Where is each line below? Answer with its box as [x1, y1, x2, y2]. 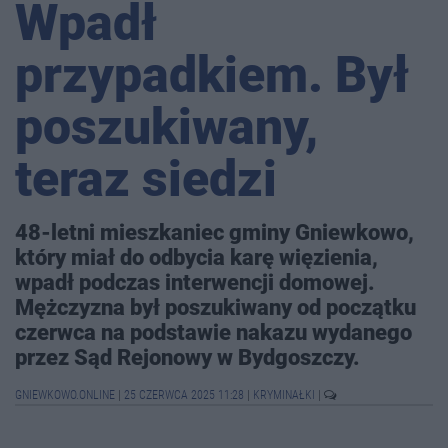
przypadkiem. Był [15, 46, 409, 105]
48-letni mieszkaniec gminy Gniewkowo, [15, 219, 414, 246]
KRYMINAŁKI [253, 388, 318, 403]
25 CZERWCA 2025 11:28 [124, 388, 244, 403]
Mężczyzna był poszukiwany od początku [15, 294, 416, 321]
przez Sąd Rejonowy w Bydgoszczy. [15, 344, 360, 371]
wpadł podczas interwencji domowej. [15, 269, 375, 296]
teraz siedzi [15, 150, 277, 209]
